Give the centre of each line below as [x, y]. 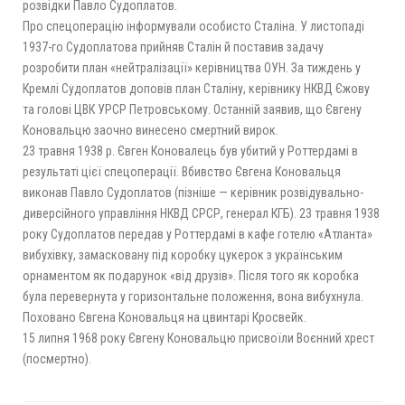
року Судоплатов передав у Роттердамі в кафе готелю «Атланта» [198, 234]
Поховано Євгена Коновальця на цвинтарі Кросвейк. [165, 317]
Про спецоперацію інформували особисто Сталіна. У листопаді [193, 26]
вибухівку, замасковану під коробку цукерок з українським [183, 254]
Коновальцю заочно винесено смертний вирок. [151, 130]
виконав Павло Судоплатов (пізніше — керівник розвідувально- [193, 192]
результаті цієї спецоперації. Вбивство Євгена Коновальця [182, 171]
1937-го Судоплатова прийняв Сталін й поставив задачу [173, 47]
